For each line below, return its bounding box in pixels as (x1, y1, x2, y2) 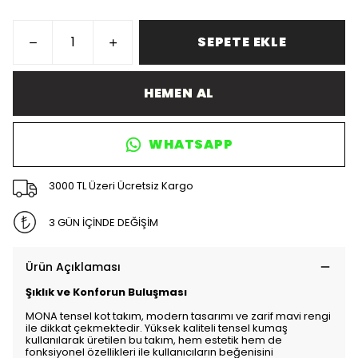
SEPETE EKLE (197, 33, 287, 51)
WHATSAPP (149, 135, 233, 153)
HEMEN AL (143, 84, 215, 102)
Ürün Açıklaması (26, 259, 121, 275)
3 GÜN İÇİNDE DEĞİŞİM (48, 214, 158, 230)
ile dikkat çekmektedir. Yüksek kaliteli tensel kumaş (26, 320, 288, 336)
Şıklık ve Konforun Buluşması (26, 284, 187, 300)
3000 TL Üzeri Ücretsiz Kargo (48, 177, 193, 193)
